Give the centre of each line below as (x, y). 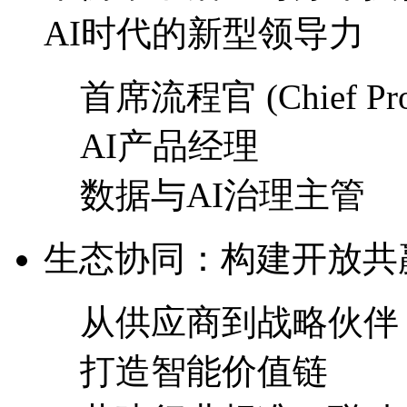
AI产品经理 (169, 146)
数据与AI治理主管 (223, 195)
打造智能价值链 (204, 371)
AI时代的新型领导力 (204, 33)
